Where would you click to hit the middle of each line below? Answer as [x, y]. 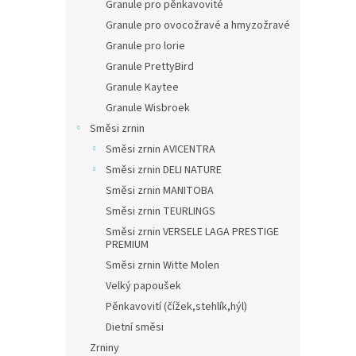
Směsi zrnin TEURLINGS [161, 211]
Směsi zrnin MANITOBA [160, 191]
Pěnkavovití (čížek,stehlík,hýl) [176, 307]
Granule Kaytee [142, 87]
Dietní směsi [135, 327]
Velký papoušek [143, 286]
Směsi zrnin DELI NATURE [164, 170]
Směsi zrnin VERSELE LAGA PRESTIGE [192, 232]
